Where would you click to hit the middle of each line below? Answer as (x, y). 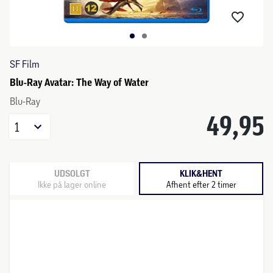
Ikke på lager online (72, 184)
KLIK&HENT (201, 173)
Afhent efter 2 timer (201, 184)
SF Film (25, 64)
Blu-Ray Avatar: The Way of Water (79, 82)
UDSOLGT (72, 173)
